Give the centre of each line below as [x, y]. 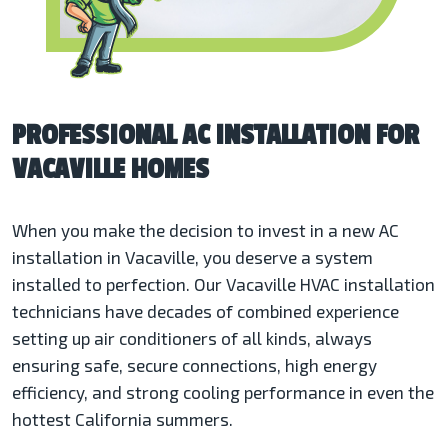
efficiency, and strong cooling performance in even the [223, 392]
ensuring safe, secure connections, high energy [194, 365]
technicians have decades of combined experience [205, 311]
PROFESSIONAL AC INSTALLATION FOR [215, 135]
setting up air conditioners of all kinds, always [192, 338]
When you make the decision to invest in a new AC [205, 230]
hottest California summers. [124, 419]
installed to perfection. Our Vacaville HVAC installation [223, 284]
